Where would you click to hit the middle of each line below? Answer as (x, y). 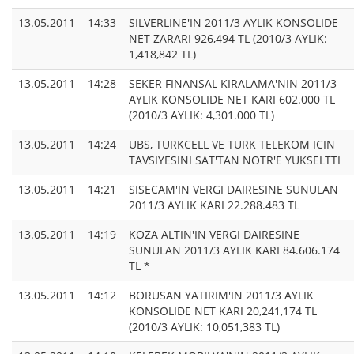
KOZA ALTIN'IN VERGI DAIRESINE (214, 235)
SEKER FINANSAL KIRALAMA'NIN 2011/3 (233, 84)
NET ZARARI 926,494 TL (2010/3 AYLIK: (228, 39)
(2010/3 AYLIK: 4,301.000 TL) (201, 115)
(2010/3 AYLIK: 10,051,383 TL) (204, 327)
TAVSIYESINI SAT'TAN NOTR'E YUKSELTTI (235, 160)
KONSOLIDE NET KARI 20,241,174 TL (223, 311)
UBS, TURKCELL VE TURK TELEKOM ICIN (232, 145)
